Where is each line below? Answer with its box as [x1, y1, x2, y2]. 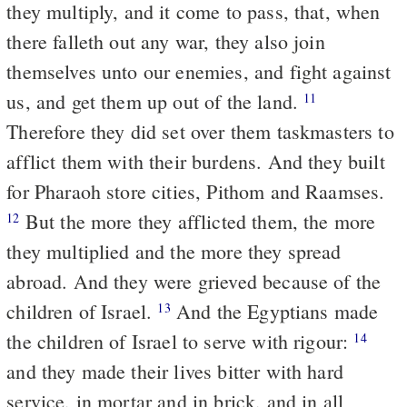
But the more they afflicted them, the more [19, 207, 376, 234]
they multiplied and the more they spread [6, 237, 342, 264]
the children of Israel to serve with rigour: [6, 327, 354, 354]
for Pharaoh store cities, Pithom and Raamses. [6, 177, 385, 204]
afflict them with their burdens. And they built [6, 147, 385, 174]
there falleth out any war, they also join [6, 27, 325, 55]
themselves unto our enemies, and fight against [6, 57, 392, 84]
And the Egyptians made [170, 297, 379, 324]
